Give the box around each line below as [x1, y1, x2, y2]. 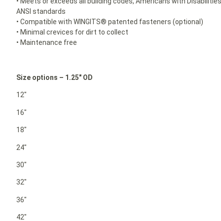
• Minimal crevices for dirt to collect [16, 28, 129, 37]
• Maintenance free [16, 38, 77, 47]
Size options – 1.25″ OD [16, 73, 93, 81]
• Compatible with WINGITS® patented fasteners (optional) [16, 18, 204, 26]
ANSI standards [16, 7, 66, 16]
